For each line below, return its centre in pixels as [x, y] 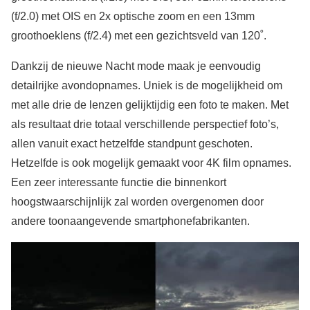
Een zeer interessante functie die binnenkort [119, 183]
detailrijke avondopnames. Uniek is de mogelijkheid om [147, 86]
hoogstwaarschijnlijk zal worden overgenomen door [137, 202]
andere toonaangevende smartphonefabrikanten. [130, 221]
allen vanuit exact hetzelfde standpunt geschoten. [132, 144]
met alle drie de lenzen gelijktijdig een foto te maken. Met [150, 105]
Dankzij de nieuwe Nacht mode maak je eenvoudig [136, 66]
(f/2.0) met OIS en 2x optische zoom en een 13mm [133, 17]
